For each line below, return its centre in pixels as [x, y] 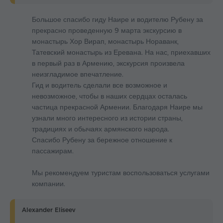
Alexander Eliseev [49, 210]
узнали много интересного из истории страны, [107, 118]
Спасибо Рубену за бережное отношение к [102, 140]
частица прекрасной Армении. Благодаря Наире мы [117, 107]
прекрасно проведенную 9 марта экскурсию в [107, 31]
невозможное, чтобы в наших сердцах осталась [110, 96]
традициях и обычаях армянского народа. [101, 129]
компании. [49, 184]
